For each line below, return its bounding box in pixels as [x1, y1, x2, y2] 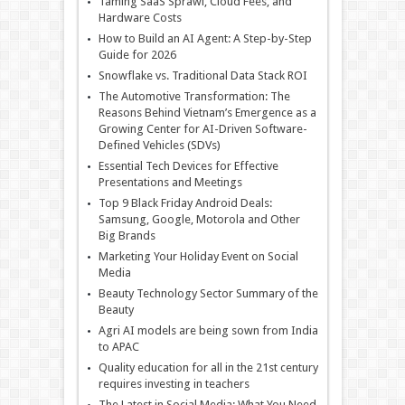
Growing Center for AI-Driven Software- [98, 121, 307, 136]
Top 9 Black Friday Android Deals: [98, 195, 272, 210]
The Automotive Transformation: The [98, 89, 290, 103]
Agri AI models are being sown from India [98, 323, 318, 337]
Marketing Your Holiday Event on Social [98, 249, 298, 263]
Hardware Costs [98, 10, 182, 24]
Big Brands [98, 228, 155, 242]
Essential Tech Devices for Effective [98, 158, 278, 173]
